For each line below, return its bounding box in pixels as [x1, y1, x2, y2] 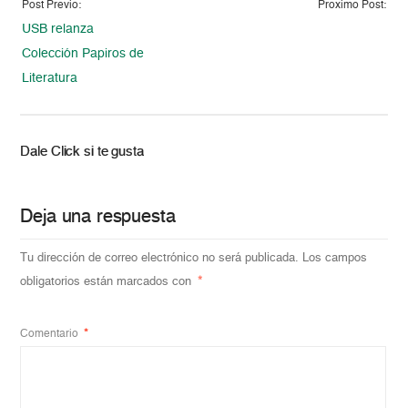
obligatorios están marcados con [20, 275, 196, 288]
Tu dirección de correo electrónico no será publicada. [20, 251, 300, 264]
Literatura [22, 71, 78, 85]
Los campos [302, 251, 368, 264]
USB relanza [22, 22, 95, 36]
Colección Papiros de [22, 46, 145, 60]
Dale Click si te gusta [20, 144, 144, 158]
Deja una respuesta [20, 208, 176, 227]
